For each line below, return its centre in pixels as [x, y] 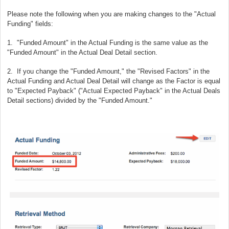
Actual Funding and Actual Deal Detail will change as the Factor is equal [114, 81]
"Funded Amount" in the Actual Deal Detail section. [82, 52]
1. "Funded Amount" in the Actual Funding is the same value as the [108, 42]
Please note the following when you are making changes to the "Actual [111, 14]
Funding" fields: [30, 24]
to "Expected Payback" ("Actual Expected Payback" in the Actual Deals [114, 90]
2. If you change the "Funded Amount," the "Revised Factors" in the [108, 71]
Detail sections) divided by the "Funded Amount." [80, 100]
